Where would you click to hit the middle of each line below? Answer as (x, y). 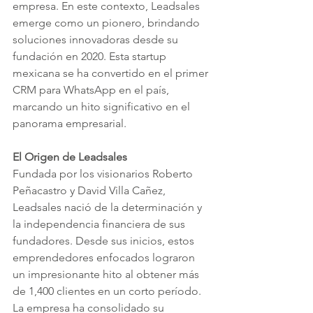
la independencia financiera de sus (100, 224)
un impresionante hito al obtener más (107, 274)
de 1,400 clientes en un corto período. (108, 291)
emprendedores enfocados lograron (105, 257)
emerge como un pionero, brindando (108, 23)
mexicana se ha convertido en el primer (112, 73)
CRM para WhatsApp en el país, (92, 90)
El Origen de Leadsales (70, 157)
